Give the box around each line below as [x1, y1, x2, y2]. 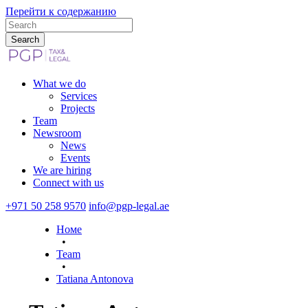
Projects [60, 102, 95, 114]
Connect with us [33, 176, 104, 188]
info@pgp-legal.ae [89, 199, 169, 212]
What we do [33, 77, 86, 89]
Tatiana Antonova [56, 272, 133, 285]
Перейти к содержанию [5, 5, 116, 17]
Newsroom [33, 126, 81, 139]
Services [60, 89, 97, 102]
